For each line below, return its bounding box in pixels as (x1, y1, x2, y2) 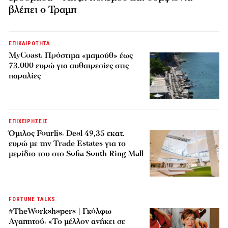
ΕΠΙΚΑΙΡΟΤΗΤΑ (9, 40, 50, 47)
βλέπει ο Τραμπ (9, 3, 77, 16)
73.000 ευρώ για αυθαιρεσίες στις (9, 60, 129, 71)
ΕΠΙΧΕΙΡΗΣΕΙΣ (9, 118, 48, 125)
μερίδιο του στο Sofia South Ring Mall (9, 148, 144, 160)
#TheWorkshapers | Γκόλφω (9, 206, 112, 217)
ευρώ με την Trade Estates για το (9, 138, 126, 150)
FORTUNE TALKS (9, 196, 55, 203)
